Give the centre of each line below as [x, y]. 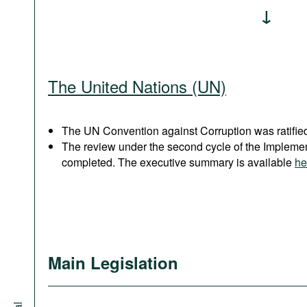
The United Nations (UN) [137, 86]
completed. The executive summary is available [178, 162]
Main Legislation [113, 262]
